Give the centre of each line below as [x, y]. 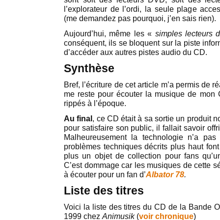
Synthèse [89, 68]
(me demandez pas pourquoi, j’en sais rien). [140, 18]
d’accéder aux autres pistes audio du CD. [136, 52]
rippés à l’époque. [95, 103]
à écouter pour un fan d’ [105, 175]
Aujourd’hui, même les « [110, 34]
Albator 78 [165, 175]
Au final [78, 119]
